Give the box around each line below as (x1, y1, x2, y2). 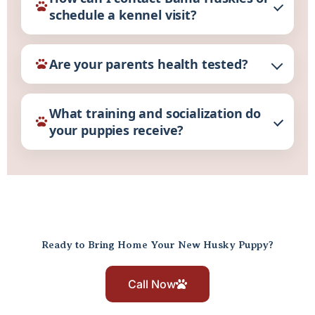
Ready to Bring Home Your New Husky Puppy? (41, 238, 274, 250)
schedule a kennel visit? (49, 6, 197, 23)
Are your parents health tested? (49, 55, 248, 72)
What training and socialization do (49, 104, 261, 122)
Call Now (128, 276, 176, 291)
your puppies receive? (49, 121, 184, 139)
